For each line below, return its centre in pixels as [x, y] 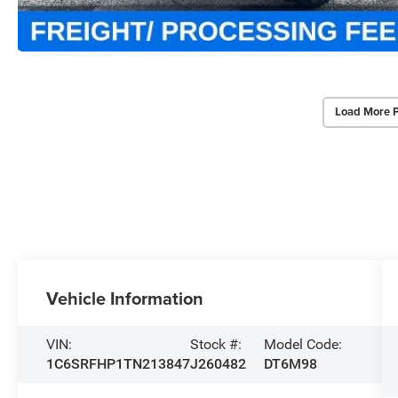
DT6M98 [290, 363]
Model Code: [302, 344]
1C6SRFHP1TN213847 [119, 363]
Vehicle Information [125, 298]
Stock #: [216, 344]
